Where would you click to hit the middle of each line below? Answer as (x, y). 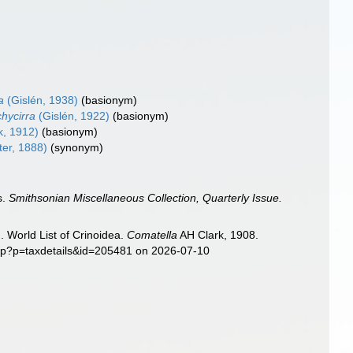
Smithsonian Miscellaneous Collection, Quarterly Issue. (146, 198)
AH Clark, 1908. (218, 235)
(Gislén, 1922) (73, 116)
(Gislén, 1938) (41, 100)
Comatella (152, 235)
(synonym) (77, 147)
